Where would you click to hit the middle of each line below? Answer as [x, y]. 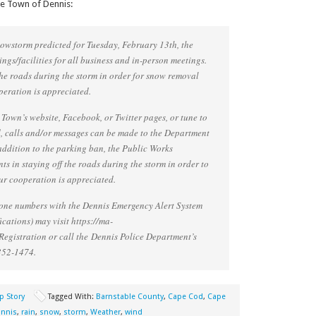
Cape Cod [185, 297]
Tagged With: [72, 297]
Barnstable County [129, 297]
